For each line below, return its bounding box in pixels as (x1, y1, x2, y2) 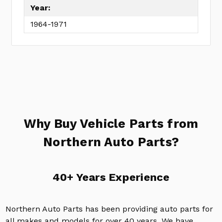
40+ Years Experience (52, 170, 170, 183)
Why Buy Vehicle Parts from (23, 116, 199, 131)
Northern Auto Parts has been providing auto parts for (5, 204, 213, 214)
